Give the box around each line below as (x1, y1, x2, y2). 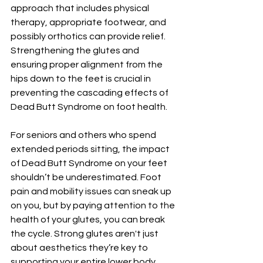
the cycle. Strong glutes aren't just (11, 228, 160, 238)
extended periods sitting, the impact (11, 144, 171, 154)
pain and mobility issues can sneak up (11, 186, 173, 196)
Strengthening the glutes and (11, 45, 141, 55)
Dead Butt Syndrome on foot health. (11, 102, 167, 112)
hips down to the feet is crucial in (11, 73, 153, 83)
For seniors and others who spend (11, 130, 158, 140)
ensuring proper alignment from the (11, 59, 164, 69)
